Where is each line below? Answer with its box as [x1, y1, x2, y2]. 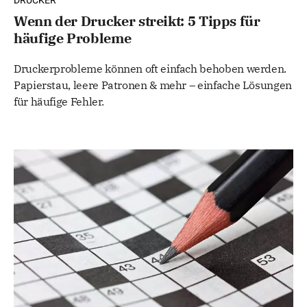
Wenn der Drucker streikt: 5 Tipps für [14, 11, 260, 30]
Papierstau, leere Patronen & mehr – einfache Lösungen [14, 77, 292, 92]
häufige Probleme [14, 28, 132, 47]
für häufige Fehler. [14, 94, 104, 108]
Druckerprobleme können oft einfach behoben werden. [14, 61, 287, 75]
